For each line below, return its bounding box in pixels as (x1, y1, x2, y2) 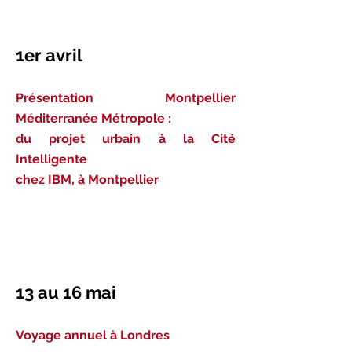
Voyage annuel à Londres (16, 328, 170, 343)
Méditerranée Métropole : (16, 111, 171, 126)
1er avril (16, 45, 86, 65)
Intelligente (16, 152, 87, 167)
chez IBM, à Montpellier (16, 172, 159, 187)
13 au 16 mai (16, 282, 124, 302)
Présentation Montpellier (16, 90, 236, 105)
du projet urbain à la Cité (16, 131, 236, 146)
